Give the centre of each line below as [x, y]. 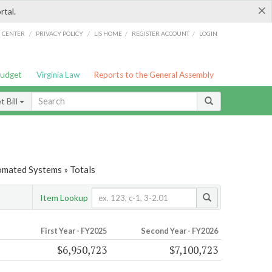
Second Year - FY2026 [179, 231]
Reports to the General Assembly [154, 75]
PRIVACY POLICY [59, 33]
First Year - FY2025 [73, 231]
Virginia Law [58, 75]
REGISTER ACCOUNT [161, 33]
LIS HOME [108, 33]
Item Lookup [64, 197]
